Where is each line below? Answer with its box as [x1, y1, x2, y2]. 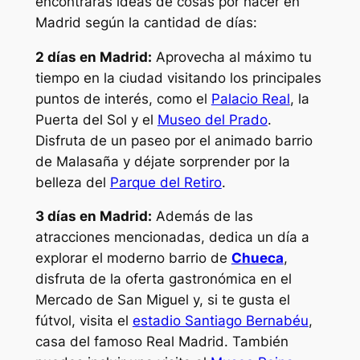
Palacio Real [211, 90, 290, 107]
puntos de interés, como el [35, 90, 211, 107]
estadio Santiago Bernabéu [132, 313, 309, 329]
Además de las [151, 208, 253, 225]
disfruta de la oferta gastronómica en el [35, 271, 292, 288]
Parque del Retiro [109, 174, 222, 190]
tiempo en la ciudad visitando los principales [35, 69, 321, 86]
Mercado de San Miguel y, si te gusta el [35, 292, 290, 309]
